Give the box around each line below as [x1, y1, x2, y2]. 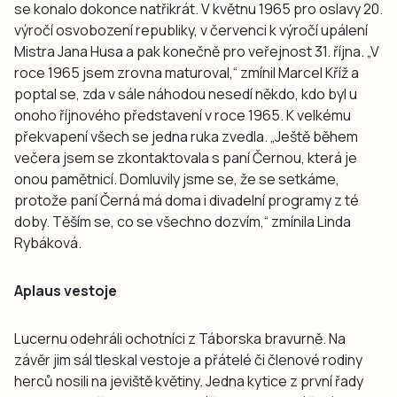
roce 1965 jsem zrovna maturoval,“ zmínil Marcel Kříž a [14, 62, 359, 82]
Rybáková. [14, 232, 82, 253]
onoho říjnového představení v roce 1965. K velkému [14, 105, 351, 125]
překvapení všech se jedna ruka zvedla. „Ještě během [14, 126, 358, 146]
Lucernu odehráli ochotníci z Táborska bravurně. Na [14, 328, 346, 348]
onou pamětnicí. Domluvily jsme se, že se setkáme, [14, 168, 339, 189]
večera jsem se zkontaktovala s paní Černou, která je [14, 147, 357, 167]
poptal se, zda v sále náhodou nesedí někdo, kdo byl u [14, 83, 357, 104]
